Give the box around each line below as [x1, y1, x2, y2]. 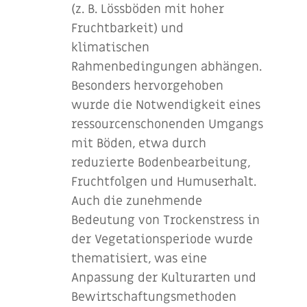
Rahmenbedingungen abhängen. [71, 58, 262, 75]
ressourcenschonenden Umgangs [71, 116, 263, 132]
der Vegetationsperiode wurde [71, 231, 253, 247]
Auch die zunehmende [71, 193, 202, 209]
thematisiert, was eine [71, 250, 207, 267]
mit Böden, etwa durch [71, 135, 206, 151]
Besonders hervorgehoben [71, 77, 223, 94]
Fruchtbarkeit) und [71, 20, 184, 36]
